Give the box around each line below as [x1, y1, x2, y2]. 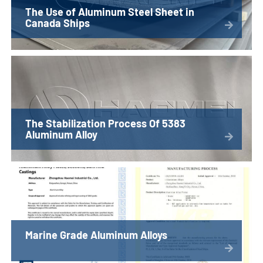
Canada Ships [25, 16, 90, 30]
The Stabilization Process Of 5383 [25, 117, 186, 130]
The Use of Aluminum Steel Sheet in [25, 5, 195, 19]
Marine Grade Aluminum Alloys [25, 228, 168, 242]
